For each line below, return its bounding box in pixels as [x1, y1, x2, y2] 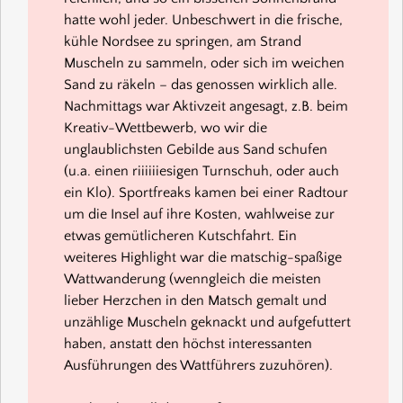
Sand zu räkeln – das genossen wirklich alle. [64, 76, 337, 94]
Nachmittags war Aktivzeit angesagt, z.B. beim [64, 98, 348, 115]
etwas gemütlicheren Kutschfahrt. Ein [64, 228, 297, 245]
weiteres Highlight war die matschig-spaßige [64, 249, 342, 266]
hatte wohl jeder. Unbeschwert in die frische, [64, 12, 343, 29]
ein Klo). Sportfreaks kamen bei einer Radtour [64, 184, 348, 201]
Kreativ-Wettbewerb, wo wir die [64, 120, 267, 137]
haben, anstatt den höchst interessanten [64, 336, 312, 353]
